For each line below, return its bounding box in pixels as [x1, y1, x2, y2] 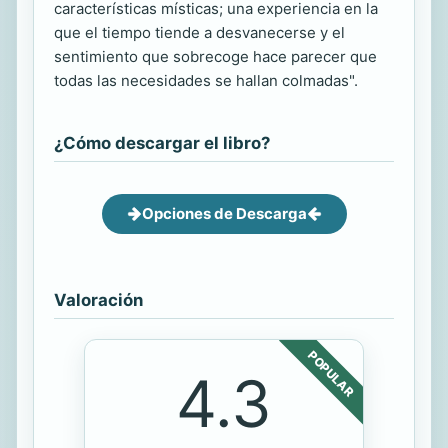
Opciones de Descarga [141, 203, 307, 223]
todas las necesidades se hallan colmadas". [54, 70, 358, 90]
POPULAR [305, 347, 357, 400]
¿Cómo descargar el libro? [54, 132, 270, 153]
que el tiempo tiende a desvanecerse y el [54, 22, 345, 42]
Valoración [54, 289, 143, 310]
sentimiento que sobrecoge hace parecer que [54, 46, 377, 66]
